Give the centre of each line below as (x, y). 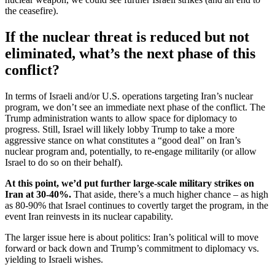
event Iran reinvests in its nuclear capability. (90, 217)
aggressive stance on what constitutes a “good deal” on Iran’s (123, 141)
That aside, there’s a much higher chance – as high (171, 195)
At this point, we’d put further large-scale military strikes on (130, 184)
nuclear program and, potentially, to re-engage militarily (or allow (131, 152)
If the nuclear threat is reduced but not (127, 37)
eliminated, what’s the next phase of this (130, 54)
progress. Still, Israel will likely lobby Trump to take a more (120, 130)
